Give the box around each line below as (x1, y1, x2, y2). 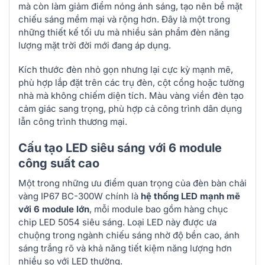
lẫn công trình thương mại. (18, 116, 127, 128)
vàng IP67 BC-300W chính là (18, 190, 141, 202)
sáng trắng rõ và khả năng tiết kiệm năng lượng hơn (18, 242, 232, 254)
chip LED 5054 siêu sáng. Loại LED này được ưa (18, 216, 216, 228)
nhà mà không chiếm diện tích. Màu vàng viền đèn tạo (18, 90, 244, 102)
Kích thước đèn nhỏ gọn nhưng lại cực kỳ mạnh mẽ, (18, 64, 233, 76)
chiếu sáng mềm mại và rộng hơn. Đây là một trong (18, 13, 230, 25)
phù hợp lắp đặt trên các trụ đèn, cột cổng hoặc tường (18, 77, 244, 89)
